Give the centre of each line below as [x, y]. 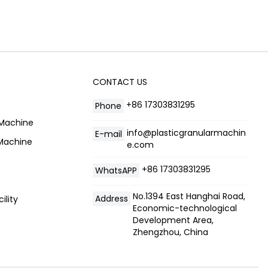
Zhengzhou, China [170, 232]
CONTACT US [120, 82]
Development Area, [173, 220]
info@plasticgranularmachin [186, 133]
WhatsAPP [116, 170]
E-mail [108, 134]
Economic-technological [185, 208]
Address [111, 198]
